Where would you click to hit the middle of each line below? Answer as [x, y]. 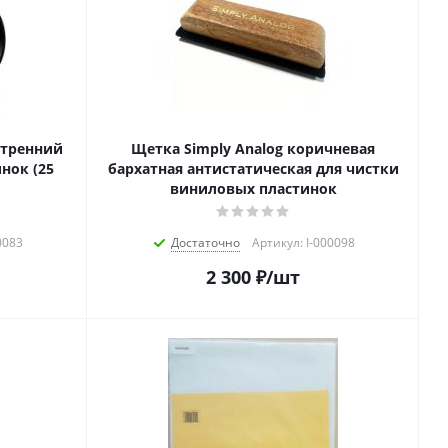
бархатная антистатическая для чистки [253, 169]
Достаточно [205, 243]
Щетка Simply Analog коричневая [253, 149]
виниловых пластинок [253, 189]
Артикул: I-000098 [303, 243]
